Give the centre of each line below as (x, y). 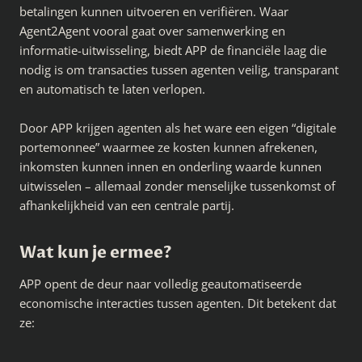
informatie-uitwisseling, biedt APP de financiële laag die (173, 51)
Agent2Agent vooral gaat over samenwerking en (152, 31)
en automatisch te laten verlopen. (112, 89)
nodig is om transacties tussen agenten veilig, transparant (179, 70)
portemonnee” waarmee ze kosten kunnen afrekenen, (168, 147)
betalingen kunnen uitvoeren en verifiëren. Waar (154, 12)
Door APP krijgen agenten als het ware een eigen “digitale (178, 128)
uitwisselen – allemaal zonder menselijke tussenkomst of (177, 186)
